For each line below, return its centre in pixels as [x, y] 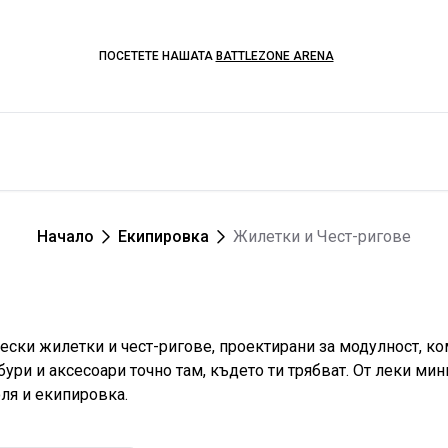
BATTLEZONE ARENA [274, 56]
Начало [65, 236]
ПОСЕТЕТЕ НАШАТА [157, 56]
